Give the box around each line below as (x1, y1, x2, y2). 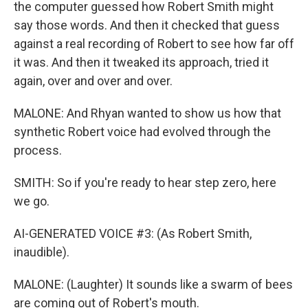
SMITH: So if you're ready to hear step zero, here (14, 175, 276, 190)
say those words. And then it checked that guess (14, 18, 280, 32)
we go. (14, 194, 49, 208)
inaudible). (14, 245, 69, 259)
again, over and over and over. (14, 74, 173, 88)
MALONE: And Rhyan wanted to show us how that (14, 106, 281, 120)
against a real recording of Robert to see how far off (14, 36, 294, 51)
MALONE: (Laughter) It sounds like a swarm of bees (14, 277, 293, 291)
